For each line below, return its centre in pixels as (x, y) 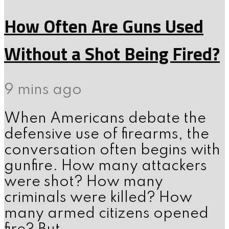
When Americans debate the (105, 119)
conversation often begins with (112, 151)
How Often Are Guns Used (104, 26)
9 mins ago (43, 90)
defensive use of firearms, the (107, 135)
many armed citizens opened (106, 214)
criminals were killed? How (98, 198)
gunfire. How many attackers (106, 167)
